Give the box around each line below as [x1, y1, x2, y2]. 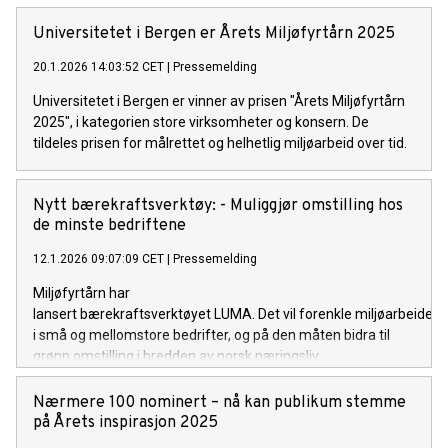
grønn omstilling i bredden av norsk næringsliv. [33, 348, 321, 365]
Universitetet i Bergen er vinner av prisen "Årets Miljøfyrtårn [33, 93, 405, 110]
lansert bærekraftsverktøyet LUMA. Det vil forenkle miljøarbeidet [33, 306, 438, 323]
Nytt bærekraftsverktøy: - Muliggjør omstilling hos [33, 196, 403, 217]
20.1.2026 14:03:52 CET [33, 60, 164, 75]
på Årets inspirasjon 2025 [33, 413, 218, 434]
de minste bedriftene [33, 216, 186, 237]
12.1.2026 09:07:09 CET [33, 252, 164, 267]
